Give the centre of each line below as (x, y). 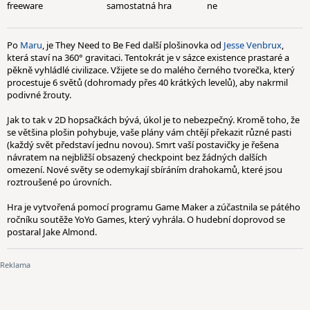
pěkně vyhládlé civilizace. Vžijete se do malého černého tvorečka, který (151, 70)
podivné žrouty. (39, 95)
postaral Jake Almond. (52, 232)
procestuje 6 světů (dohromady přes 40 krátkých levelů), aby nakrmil (147, 82)
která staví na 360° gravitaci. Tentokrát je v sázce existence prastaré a (148, 57)
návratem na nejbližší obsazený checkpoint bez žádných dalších (137, 157)
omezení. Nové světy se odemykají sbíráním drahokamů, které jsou (145, 170)
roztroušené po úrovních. (59, 182)
